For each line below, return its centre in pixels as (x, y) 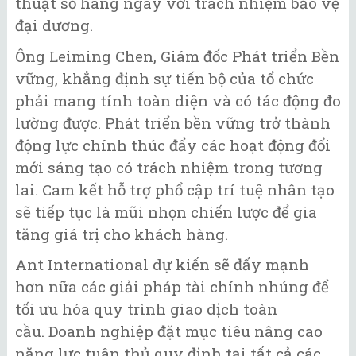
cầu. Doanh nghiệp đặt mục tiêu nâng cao (169, 331)
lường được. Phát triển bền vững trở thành (173, 122)
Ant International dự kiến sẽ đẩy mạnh (162, 265)
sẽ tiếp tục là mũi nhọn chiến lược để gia (166, 211)
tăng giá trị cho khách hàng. (122, 234)
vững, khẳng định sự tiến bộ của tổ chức (164, 78)
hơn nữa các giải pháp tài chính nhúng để (172, 287)
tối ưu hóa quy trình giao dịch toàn (146, 309)
